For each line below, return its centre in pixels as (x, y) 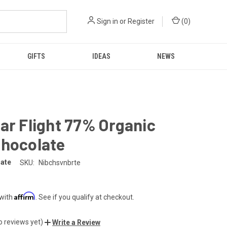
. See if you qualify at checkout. (85, 197)
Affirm (25, 196)
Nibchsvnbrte (59, 162)
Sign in (107, 21)
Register (141, 21)
